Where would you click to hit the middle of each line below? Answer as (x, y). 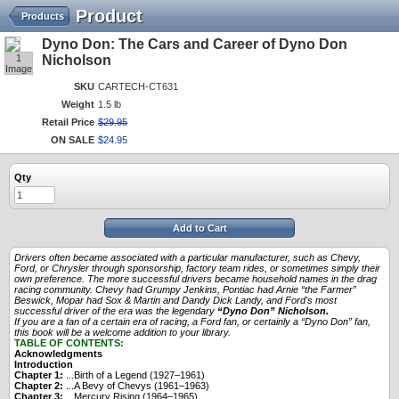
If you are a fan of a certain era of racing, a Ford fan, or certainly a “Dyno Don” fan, (192, 322)
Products (43, 16)
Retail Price (68, 122)
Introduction (44, 364)
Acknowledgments (58, 354)
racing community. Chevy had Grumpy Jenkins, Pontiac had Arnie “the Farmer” (185, 289)
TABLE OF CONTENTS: (69, 343)
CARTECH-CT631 (138, 86)
